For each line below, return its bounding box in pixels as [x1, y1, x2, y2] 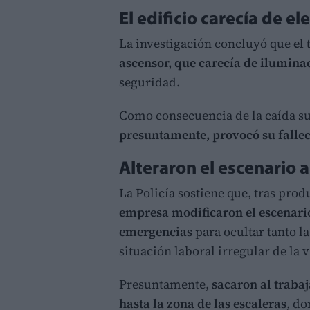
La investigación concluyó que [119, 34, 291, 52]
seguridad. [119, 73, 180, 91]
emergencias [119, 222, 192, 240]
